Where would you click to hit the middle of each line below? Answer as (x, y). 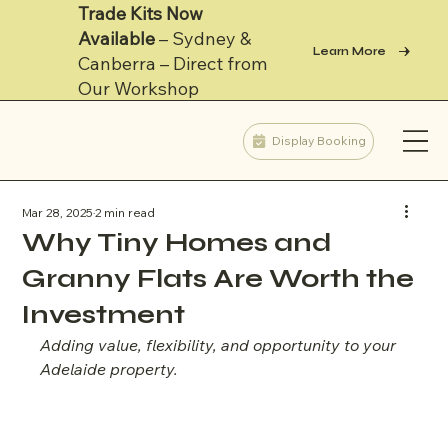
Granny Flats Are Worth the (218, 279)
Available (116, 39)
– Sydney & (203, 39)
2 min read (125, 213)
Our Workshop (140, 89)
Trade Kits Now (140, 14)
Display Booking (318, 141)
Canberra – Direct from (172, 64)
